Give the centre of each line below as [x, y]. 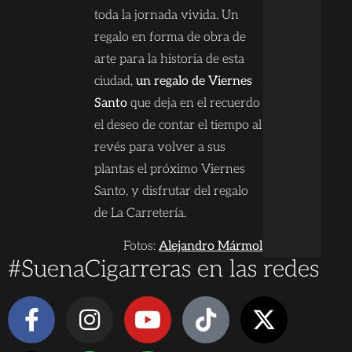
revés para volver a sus [160, 147]
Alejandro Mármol [210, 247]
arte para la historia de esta [170, 59]
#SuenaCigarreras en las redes [163, 270]
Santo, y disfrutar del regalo [172, 191]
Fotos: [141, 247]
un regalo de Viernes [194, 81]
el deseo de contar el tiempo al [178, 125]
